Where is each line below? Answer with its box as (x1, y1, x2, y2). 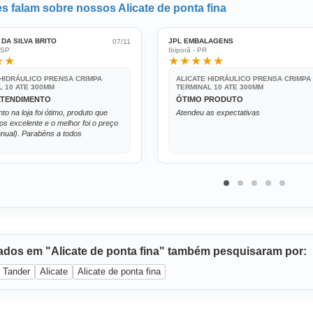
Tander (3, 266, 30, 277)
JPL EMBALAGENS (168, 37, 234, 45)
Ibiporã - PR (168, 46, 208, 54)
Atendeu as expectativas (176, 108, 261, 117)
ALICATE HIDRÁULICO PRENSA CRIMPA (176, 75, 312, 82)
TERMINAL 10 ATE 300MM (176, 83, 264, 91)
